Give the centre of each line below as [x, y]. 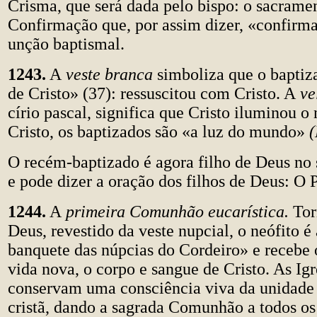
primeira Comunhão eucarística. [177, 212]
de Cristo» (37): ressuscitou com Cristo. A [152, 93]
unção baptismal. [66, 44]
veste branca [109, 74]
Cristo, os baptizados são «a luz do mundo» [158, 132]
